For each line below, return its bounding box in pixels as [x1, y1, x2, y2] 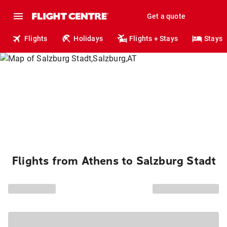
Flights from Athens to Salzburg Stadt [12, 155, 216, 168]
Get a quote [146, 12, 185, 20]
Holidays [73, 34, 103, 43]
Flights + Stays [129, 34, 178, 43]
